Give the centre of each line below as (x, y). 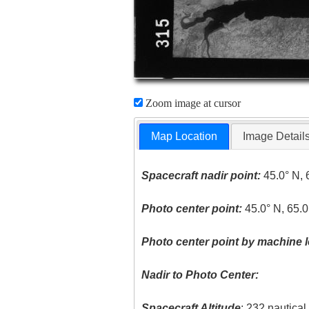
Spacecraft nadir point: (201, 176)
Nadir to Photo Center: (200, 275)
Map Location (185, 137)
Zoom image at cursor (191, 103)
